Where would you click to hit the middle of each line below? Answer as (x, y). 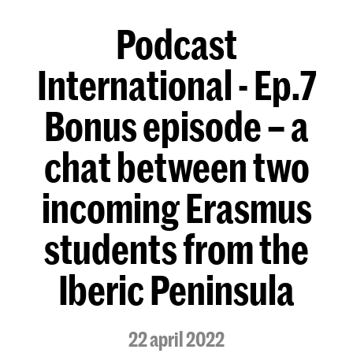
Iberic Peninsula (176, 289)
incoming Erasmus (176, 207)
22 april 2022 (176, 339)
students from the (176, 248)
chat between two (176, 166)
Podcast (176, 43)
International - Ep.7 (176, 84)
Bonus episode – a (176, 125)
